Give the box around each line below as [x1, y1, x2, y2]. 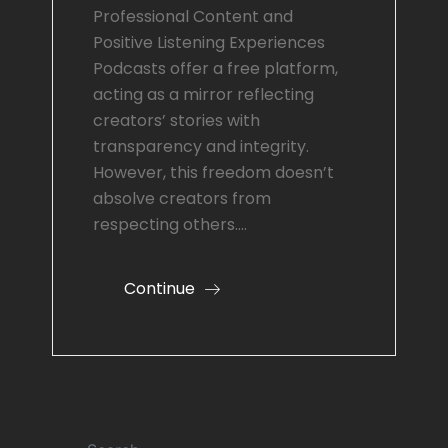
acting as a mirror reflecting [93, 83, 315, 107]
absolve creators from [93, 187, 272, 211]
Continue [124, 277, 200, 301]
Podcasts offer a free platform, [93, 57, 339, 81]
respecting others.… [93, 213, 248, 237]
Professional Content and [93, 5, 294, 29]
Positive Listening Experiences [93, 31, 326, 55]
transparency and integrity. [93, 135, 310, 159]
